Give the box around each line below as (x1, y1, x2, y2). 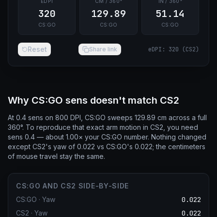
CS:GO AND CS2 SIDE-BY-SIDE (16, 182, 129, 190)
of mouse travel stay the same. (8, 152, 105, 160)
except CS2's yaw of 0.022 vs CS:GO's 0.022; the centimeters (8, 142, 205, 151)
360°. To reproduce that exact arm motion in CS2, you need (8, 123, 198, 131)
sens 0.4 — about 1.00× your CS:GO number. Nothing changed (8, 133, 206, 141)
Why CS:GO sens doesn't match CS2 (8, 94, 179, 106)
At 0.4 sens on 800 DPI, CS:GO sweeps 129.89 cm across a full (8, 113, 207, 122)
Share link (89, 46, 117, 53)
